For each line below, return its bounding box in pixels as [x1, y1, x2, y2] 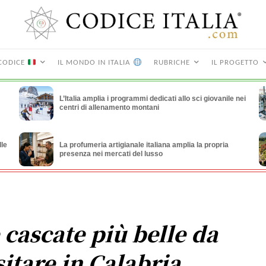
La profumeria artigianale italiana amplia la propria [59, 140, 229, 149]
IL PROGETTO [211, 59, 259, 67]
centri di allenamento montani [59, 103, 159, 112]
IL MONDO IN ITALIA [58, 59, 133, 67]
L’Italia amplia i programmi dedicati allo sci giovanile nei [59, 94, 246, 103]
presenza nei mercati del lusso [59, 149, 163, 158]
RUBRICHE [153, 59, 190, 67]
